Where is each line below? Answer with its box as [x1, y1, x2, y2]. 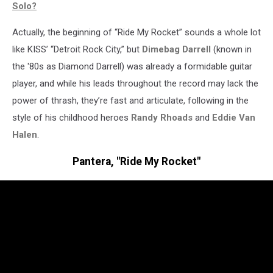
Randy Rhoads [131, 112, 193, 123]
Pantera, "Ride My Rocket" [73, 155, 200, 168]
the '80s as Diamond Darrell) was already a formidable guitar [12, 60, 252, 72]
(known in [211, 43, 252, 55]
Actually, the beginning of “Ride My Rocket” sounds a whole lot [12, 26, 261, 38]
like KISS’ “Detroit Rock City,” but [12, 43, 142, 55]
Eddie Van [212, 112, 255, 123]
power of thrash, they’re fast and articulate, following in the [12, 94, 249, 106]
